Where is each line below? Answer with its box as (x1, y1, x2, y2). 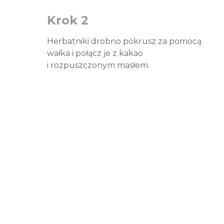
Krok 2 (47, 13, 88, 27)
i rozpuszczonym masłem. (47, 60, 149, 70)
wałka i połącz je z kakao (47, 48, 143, 58)
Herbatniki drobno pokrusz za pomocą (47, 36, 201, 46)
